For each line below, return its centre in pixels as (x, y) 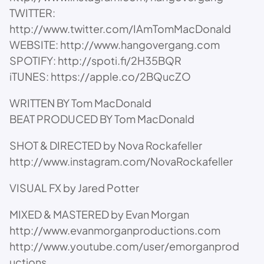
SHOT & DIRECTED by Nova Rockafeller (106, 145)
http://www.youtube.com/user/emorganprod (124, 246)
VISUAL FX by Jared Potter (74, 187)
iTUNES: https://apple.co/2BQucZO (100, 76)
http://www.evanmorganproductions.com (115, 230)
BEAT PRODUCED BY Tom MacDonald (102, 118)
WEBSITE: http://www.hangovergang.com (115, 44)
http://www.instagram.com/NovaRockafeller (121, 161)
